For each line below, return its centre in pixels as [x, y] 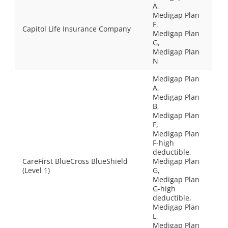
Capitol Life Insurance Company [77, 29]
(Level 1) [36, 170]
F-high [163, 143]
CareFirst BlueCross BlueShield [75, 161]
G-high [164, 189]
